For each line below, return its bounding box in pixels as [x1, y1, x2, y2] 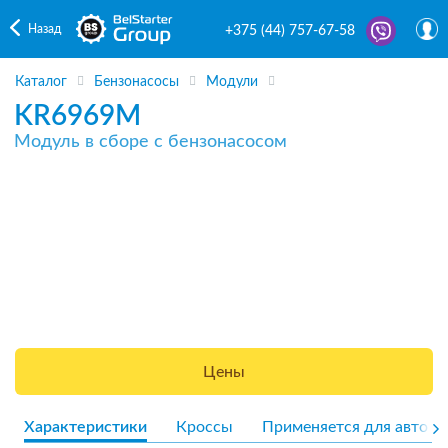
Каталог [15, 75, 67, 90]
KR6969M [14, 101, 141, 130]
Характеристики [24, 418, 147, 435]
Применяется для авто [262, 418, 428, 435]
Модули [206, 75, 258, 90]
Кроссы [176, 418, 233, 435]
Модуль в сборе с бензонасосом [14, 132, 287, 151]
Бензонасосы [94, 75, 179, 90]
